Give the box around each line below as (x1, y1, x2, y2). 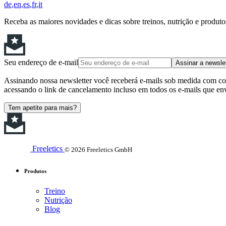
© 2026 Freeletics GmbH (65, 145, 132, 153)
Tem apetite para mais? (8, 103, 77, 111)
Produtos (24, 168, 46, 175)
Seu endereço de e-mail (4, 58, 78, 67)
